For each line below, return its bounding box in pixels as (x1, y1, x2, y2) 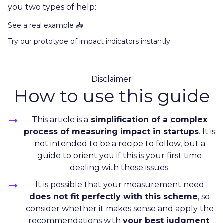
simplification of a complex (88, 114, 207, 124)
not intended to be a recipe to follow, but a (34, 138, 205, 148)
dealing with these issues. (69, 162, 170, 172)
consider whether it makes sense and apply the (25, 203, 214, 213)
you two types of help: (8, 2, 96, 12)
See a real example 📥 (8, 20, 83, 30)
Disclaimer (91, 74, 132, 84)
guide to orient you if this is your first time (37, 150, 202, 160)
